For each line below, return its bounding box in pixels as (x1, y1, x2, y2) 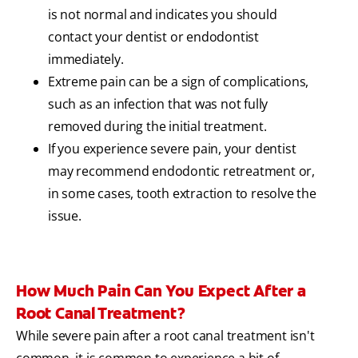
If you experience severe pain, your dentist (48, 140, 296, 158)
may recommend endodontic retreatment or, (48, 162, 315, 181)
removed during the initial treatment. (48, 117, 267, 136)
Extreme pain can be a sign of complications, (48, 73, 309, 91)
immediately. (48, 50, 124, 69)
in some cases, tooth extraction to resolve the (48, 185, 316, 203)
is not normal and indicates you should (48, 6, 277, 24)
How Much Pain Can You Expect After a (16, 280, 306, 302)
